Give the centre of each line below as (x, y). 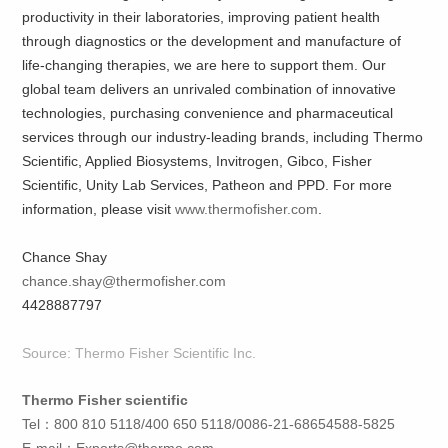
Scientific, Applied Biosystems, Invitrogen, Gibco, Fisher (197, 161)
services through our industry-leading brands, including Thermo (223, 137)
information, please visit (99, 209)
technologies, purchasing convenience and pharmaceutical (208, 113)
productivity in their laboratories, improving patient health (201, 17)
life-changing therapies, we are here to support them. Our (204, 65)
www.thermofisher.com (247, 209)
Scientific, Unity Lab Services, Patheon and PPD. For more (207, 185)
